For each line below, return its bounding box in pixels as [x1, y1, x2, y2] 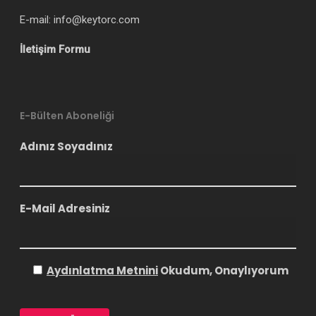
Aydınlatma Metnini [47, 263, 158, 278]
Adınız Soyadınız [20, 139, 113, 154]
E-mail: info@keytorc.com [20, 13, 140, 26]
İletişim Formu [20, 43, 90, 56]
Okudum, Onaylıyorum [158, 263, 288, 278]
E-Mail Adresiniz [20, 201, 110, 216]
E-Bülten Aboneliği [20, 109, 114, 123]
